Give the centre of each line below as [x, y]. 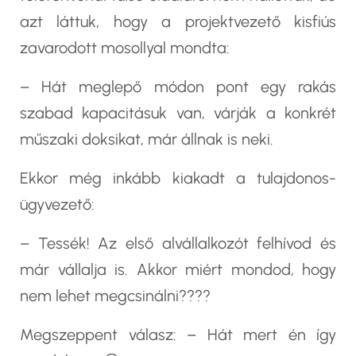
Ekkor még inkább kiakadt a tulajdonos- [178, 178]
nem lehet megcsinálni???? [115, 296]
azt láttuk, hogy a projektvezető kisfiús [178, 22]
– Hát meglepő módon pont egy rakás [178, 87]
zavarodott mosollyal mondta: [125, 48]
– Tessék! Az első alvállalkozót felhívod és [178, 244]
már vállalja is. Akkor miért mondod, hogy [178, 270]
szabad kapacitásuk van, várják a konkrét [178, 113]
